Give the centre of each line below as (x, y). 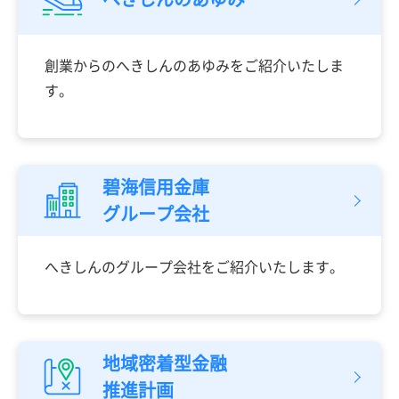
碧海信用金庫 (156, 186)
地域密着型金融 (165, 362)
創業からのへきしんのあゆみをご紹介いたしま (194, 65)
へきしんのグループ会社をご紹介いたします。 (194, 266)
